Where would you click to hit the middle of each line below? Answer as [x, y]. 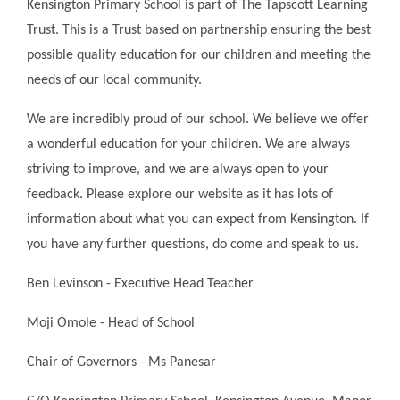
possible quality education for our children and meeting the [199, 55]
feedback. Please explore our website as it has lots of [180, 194]
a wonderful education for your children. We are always [188, 144]
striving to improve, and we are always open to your [178, 169]
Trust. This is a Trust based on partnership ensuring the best [199, 30]
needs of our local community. [114, 80]
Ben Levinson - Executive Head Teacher [140, 283]
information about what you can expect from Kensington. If [198, 219]
